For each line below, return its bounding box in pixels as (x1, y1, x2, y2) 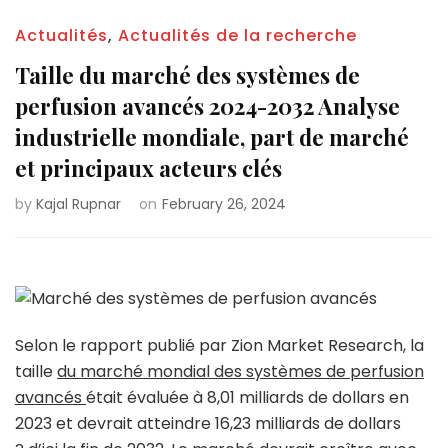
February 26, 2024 (162, 194, 286, 214)
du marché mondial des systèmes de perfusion (57, 360, 424, 383)
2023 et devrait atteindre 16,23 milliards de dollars (15, 412, 401, 435)
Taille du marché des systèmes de (15, 60, 360, 90)
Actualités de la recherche (118, 24, 357, 47)
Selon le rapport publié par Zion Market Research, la (15, 334, 424, 357)
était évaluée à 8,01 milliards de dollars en (86, 386, 409, 409)
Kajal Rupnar (36, 194, 121, 214)
